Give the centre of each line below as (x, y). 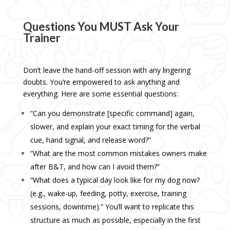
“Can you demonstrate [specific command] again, (112, 113)
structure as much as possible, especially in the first (115, 220)
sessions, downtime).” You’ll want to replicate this (112, 207)
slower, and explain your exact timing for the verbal (115, 127)
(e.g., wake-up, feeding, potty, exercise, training (108, 194)
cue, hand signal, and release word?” (90, 140)
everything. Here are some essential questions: (100, 94)
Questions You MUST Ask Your (101, 27)
